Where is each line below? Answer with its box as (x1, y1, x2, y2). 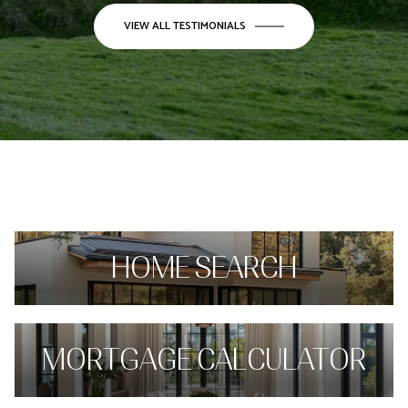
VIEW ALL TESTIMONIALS (124, 17, 246, 35)
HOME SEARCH (111, 250, 297, 285)
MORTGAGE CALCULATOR (42, 342, 366, 377)
